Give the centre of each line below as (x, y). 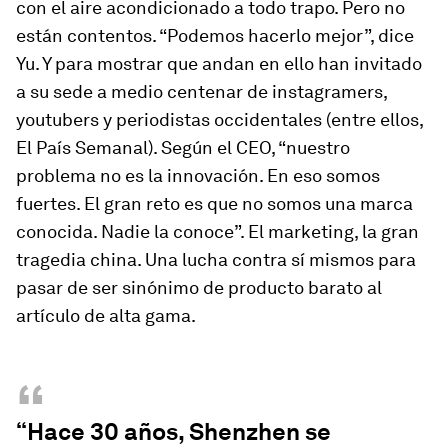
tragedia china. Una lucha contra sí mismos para (216, 259)
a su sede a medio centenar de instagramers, (201, 91)
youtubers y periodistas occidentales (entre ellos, (219, 119)
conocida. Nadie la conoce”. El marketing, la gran (217, 231)
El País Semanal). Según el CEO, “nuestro (183, 147)
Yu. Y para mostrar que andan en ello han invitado (219, 63)
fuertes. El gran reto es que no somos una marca (214, 203)
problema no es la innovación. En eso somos (198, 175)
